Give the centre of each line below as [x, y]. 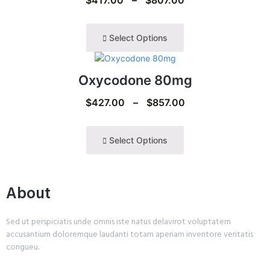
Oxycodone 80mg [135, 80]
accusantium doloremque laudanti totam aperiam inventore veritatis [130, 234]
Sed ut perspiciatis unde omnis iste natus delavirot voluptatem [118, 221]
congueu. [23, 246]
